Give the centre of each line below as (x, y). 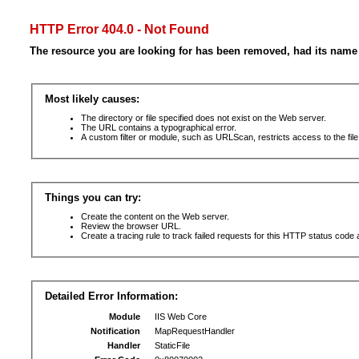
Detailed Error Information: (111, 296)
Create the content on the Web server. (155, 216)
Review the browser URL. (131, 226)
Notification (116, 331)
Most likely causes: (92, 99)
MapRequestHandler (191, 331)
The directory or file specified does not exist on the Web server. (203, 118)
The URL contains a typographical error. (158, 127)
